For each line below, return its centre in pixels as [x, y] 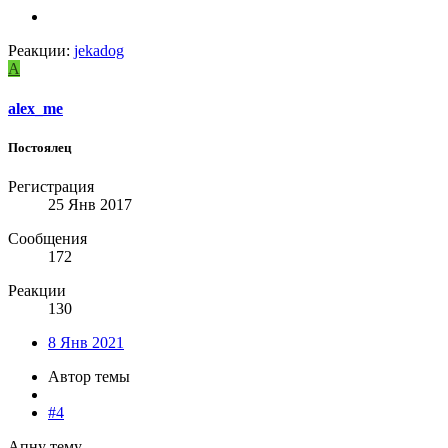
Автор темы [89, 376]
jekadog [99, 51]
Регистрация [51, 186]
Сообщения [47, 238]
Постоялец [39, 147]
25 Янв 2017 [90, 204]
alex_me [35, 108]
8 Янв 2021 [86, 342]
